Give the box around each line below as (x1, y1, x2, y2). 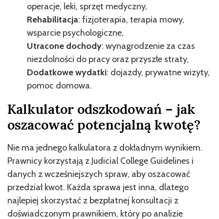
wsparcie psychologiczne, (27, 27, 124, 38)
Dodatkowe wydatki (27, 66, 107, 78)
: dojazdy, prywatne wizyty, (107, 66, 210, 78)
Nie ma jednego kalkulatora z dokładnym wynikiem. (7, 142, 202, 153)
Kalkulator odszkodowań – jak (7, 100, 195, 117)
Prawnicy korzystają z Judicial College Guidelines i (7, 155, 194, 166)
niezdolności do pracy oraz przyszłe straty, (27, 53, 189, 65)
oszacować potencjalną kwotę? (7, 116, 200, 133)
